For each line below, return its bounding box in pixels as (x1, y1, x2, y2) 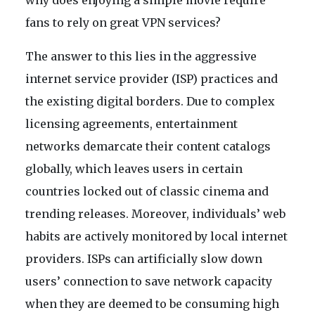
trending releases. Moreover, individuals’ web (25, 207, 285, 221)
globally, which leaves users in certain (25, 162, 243, 176)
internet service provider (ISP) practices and (25, 72, 278, 86)
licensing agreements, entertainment (25, 117, 238, 131)
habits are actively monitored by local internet (25, 229, 288, 244)
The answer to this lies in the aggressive (25, 49, 257, 64)
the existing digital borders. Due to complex (25, 94, 275, 109)
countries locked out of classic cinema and (25, 184, 269, 199)
